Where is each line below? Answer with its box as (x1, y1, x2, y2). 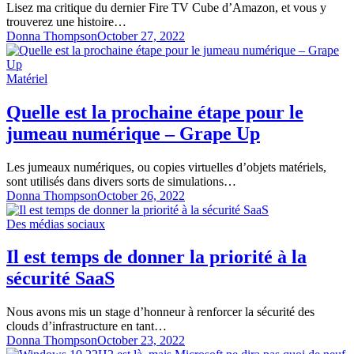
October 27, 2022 (97, 28, 185, 43)
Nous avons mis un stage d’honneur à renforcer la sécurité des (6, 305, 314, 319)
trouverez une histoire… (6, 14, 126, 28)
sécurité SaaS (6, 268, 115, 289)
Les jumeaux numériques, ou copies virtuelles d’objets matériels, (6, 160, 326, 174)
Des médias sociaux (6, 217, 105, 231)
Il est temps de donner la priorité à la (6, 247, 307, 268)
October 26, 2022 (97, 188, 185, 202)
